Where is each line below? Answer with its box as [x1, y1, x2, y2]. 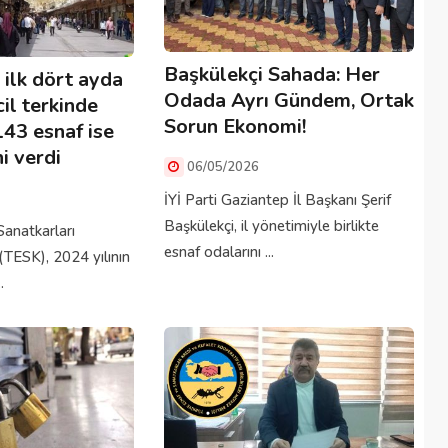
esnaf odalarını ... [163, 242, 274, 263]
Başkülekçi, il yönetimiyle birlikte [163, 216, 379, 237]
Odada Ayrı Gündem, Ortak [163, 87, 414, 115]
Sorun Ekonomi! [163, 113, 306, 141]
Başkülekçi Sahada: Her [163, 61, 380, 89]
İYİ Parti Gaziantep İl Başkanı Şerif [163, 190, 391, 211]
